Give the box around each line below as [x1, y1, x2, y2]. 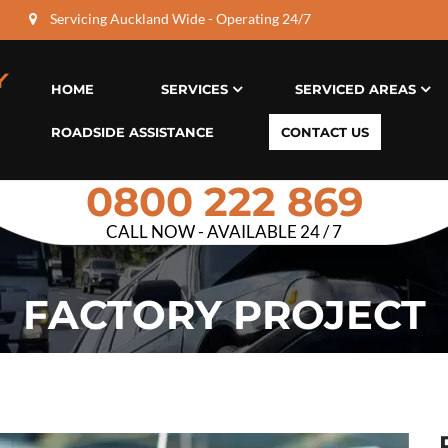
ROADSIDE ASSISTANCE [51, 124, 214, 140]
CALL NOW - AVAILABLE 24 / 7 [106, 221, 342, 242]
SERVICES [161, 81, 228, 97]
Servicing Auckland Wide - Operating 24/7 [47, 10, 311, 27]
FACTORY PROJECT [22, 290, 426, 339]
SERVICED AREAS [295, 81, 416, 97]
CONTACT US [281, 124, 369, 140]
